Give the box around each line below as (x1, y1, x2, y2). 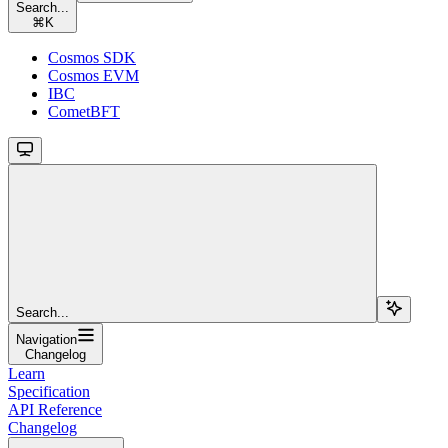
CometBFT (48, 102, 120, 120)
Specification (8, 382, 90, 400)
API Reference (8, 400, 102, 418)
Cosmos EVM (48, 66, 139, 84)
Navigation (16, 331, 77, 347)
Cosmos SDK (48, 48, 136, 66)
